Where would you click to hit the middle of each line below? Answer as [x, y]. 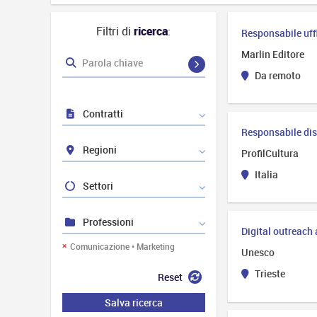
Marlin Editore [273, 54]
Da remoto [276, 75]
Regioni [98, 150]
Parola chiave [112, 63]
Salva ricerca [133, 302]
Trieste [269, 274]
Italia [265, 175]
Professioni [107, 222]
